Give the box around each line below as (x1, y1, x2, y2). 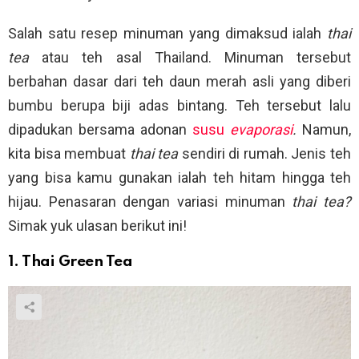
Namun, (302, 121, 351, 139)
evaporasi (230, 121, 292, 139)
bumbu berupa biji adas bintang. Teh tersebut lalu (8, 97, 351, 115)
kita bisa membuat (8, 145, 130, 163)
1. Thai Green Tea (8, 254, 133, 270)
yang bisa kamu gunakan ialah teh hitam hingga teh (8, 169, 351, 187)
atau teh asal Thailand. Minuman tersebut (42, 49, 352, 67)
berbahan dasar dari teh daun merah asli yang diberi (8, 73, 351, 91)
